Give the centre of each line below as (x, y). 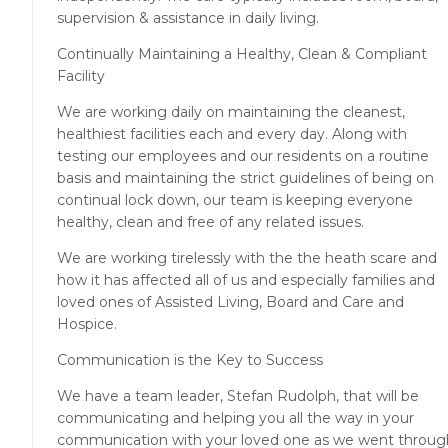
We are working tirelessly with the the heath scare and (247, 258)
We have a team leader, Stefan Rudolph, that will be (238, 396)
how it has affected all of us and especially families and (246, 280)
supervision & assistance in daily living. (188, 18)
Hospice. (87, 324)
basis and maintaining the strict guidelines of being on (245, 178)
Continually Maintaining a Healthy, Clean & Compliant (242, 54)
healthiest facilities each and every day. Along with (232, 134)
